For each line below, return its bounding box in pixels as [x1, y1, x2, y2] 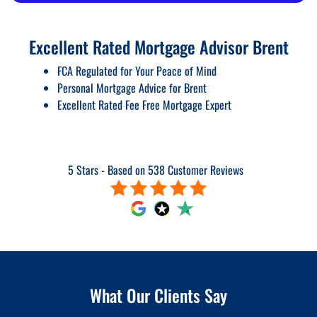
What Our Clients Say [90, 282, 227, 308]
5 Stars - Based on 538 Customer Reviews [68, 161, 243, 178]
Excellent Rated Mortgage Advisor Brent [28, 34, 289, 59]
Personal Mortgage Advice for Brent [57, 79, 207, 96]
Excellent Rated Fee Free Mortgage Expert [57, 96, 231, 113]
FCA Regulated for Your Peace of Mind [57, 62, 217, 79]
